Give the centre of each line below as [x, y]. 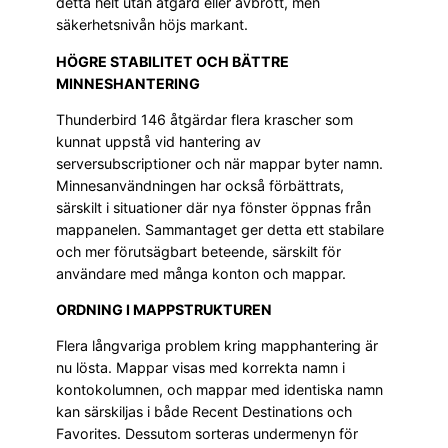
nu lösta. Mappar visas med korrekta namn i [200, 368]
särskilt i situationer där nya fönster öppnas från [213, 207]
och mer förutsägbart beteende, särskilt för [198, 251]
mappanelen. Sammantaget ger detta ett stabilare [220, 229]
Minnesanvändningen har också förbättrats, [200, 185]
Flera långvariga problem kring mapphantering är [217, 346]
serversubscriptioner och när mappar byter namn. [219, 163]
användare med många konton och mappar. [201, 273]
